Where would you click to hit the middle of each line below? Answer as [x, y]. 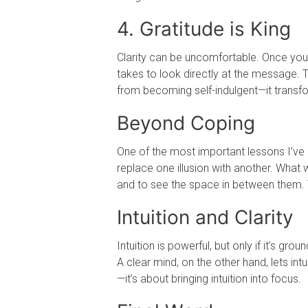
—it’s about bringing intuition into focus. [209, 278]
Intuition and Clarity [205, 217]
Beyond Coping [186, 123]
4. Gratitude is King [204, 29]
